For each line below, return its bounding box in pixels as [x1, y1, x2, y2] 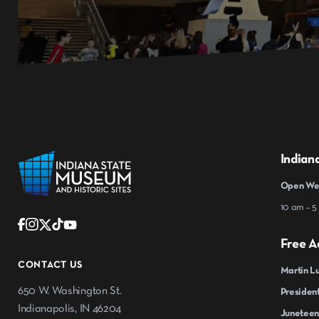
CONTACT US [18, 260, 83, 271]
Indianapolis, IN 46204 [18, 303, 121, 315]
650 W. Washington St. [18, 286, 122, 298]
